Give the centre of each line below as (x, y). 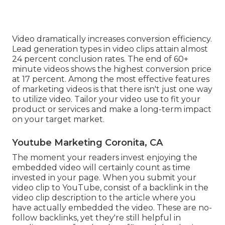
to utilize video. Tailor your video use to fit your (106, 209)
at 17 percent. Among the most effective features (111, 189)
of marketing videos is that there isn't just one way (112, 199)
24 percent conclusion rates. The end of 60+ (100, 169)
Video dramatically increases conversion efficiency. (112, 149)
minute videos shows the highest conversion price (112, 179)
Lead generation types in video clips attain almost (110, 159)
